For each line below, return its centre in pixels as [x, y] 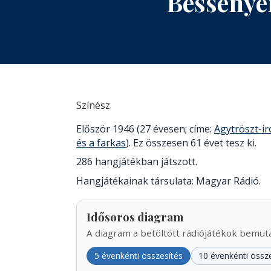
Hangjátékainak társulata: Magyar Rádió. [168, 181]
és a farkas [101, 142]
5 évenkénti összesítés [139, 255]
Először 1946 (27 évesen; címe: [145, 129]
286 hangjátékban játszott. [137, 162]
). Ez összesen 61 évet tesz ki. [191, 142]
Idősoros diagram [135, 217]
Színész [93, 105]
